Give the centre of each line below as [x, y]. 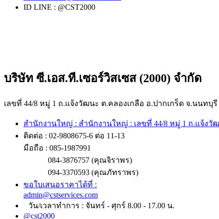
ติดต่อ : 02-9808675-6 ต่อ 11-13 [74, 135]
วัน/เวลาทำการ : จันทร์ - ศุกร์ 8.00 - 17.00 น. [101, 205]
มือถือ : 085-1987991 [57, 148]
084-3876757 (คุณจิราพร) [90, 160]
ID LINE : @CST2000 [59, 7]
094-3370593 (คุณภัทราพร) [93, 172]
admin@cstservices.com [61, 195]
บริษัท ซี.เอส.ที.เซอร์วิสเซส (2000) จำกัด [103, 78]
